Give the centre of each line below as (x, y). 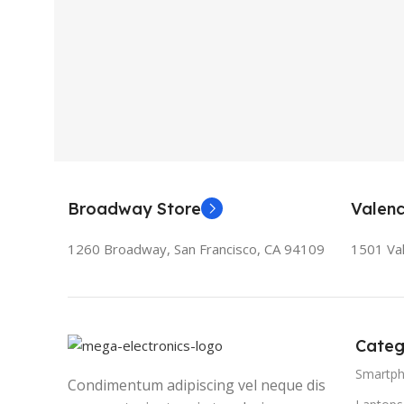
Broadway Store (134, 208)
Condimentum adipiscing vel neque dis (197, 386)
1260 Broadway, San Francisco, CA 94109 (196, 248)
